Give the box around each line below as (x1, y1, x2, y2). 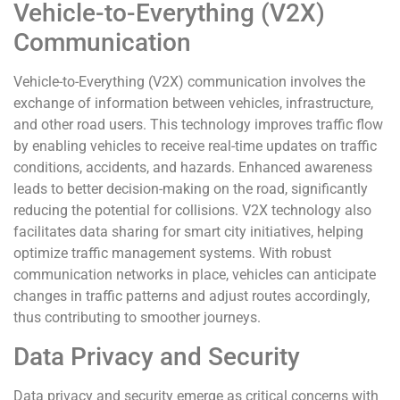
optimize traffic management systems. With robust (13, 245, 331, 262)
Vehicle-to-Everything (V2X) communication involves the (13, 73, 365, 91)
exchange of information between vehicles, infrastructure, (13, 95, 373, 112)
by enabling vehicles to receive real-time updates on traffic (13, 137, 377, 155)
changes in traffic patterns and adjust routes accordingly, (13, 287, 370, 305)
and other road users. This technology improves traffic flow (13, 116, 383, 134)
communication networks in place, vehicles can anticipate (13, 266, 376, 284)
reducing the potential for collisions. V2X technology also (13, 202, 371, 220)
